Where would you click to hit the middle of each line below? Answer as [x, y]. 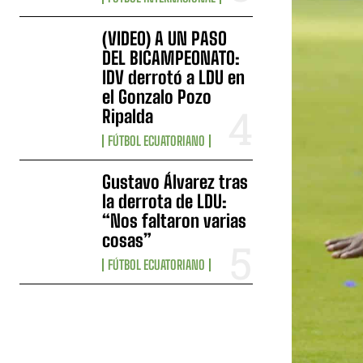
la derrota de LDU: [165, 201]
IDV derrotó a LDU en [174, 77]
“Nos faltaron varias [175, 220]
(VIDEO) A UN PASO [165, 38]
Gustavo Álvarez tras [175, 181]
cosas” [127, 240]
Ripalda [128, 116]
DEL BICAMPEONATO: [171, 58]
